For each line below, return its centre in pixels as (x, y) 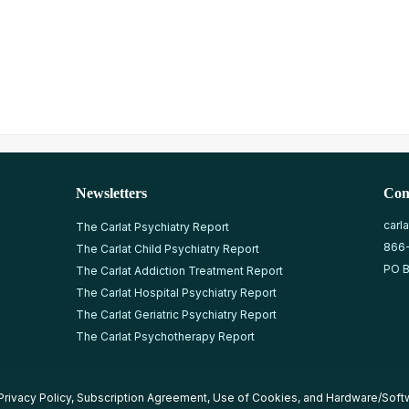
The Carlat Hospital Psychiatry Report (176, 292)
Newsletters (111, 193)
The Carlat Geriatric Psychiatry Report (176, 314)
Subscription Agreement (142, 397)
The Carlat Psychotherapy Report (165, 336)
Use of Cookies (255, 397)
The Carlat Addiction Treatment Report (179, 270)
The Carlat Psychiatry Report (152, 226)
